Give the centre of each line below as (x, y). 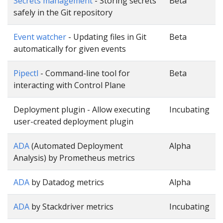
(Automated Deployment (76, 146)
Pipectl (26, 73)
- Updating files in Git (106, 37)
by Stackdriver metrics (71, 206)
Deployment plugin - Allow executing (82, 109)
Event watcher (40, 37)
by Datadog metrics (67, 182)
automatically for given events (70, 49)
